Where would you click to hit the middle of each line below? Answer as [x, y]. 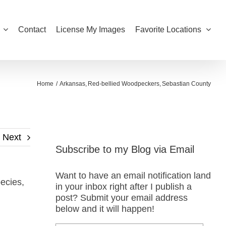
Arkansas [72, 84]
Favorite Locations [168, 30]
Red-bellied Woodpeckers [123, 84]
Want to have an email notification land [133, 176]
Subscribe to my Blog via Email [125, 149]
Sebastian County [186, 84]
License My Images [91, 30]
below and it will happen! [105, 209]
